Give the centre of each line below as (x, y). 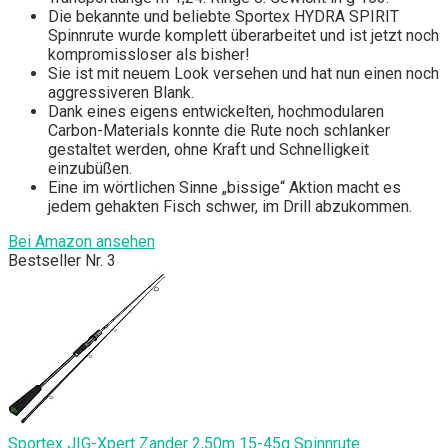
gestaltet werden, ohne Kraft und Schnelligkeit (208, 149)
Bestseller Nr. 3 (62, 260)
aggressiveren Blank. (121, 92)
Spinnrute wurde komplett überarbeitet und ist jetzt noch (243, 35)
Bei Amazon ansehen (81, 241)
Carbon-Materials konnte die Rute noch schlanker (219, 130)
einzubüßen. (90, 168)
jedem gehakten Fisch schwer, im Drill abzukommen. (230, 206)
